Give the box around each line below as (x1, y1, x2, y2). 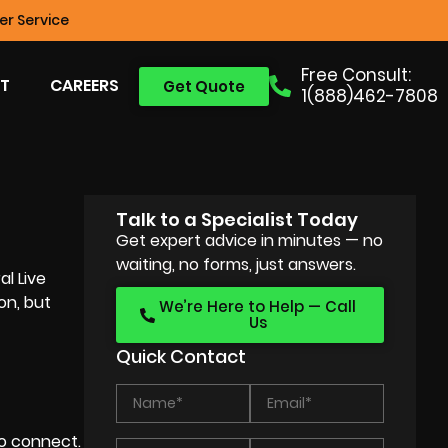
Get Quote (162, 75, 245, 97)
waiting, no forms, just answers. (116, 253, 357, 276)
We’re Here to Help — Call (159, 296, 357, 317)
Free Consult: (301, 63, 411, 87)
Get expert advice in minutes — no (116, 229, 384, 252)
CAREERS (49, 74, 119, 97)
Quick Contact (116, 344, 247, 369)
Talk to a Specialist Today (116, 207, 359, 232)
